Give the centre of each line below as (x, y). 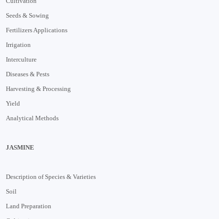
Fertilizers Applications (37, 30)
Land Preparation (29, 206)
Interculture (21, 59)
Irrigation (18, 44)
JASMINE (20, 147)
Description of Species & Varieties (51, 176)
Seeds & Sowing (27, 15)
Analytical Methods (32, 118)
